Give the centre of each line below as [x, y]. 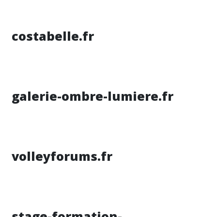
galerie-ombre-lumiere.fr [93, 96]
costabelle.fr [53, 36]
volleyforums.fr [62, 156]
